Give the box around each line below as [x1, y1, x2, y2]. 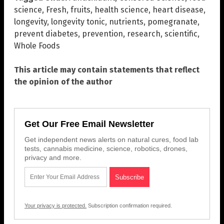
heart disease [152, 4, 203, 14]
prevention [82, 28, 123, 38]
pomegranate [147, 16, 197, 26]
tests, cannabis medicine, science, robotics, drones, [24, 144, 187, 152]
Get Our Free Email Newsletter [24, 118, 154, 129]
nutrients [109, 16, 143, 26]
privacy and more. [24, 153, 81, 161]
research [127, 28, 160, 38]
